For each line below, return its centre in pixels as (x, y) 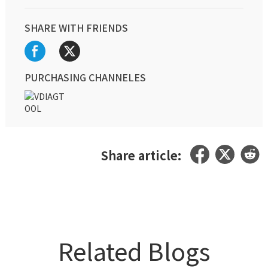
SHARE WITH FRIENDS (77, 27)
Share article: (141, 156)
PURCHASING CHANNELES (86, 77)
